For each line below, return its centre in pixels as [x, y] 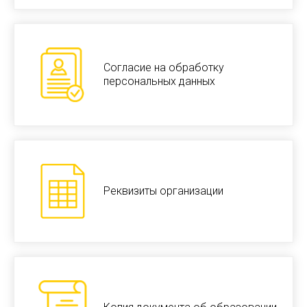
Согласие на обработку [164, 67]
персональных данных [159, 81]
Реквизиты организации [163, 191]
